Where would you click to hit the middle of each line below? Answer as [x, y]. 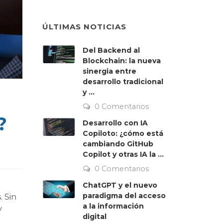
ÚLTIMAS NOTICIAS [84, 27]
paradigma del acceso [124, 196]
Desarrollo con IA [115, 123]
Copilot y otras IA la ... [123, 154]
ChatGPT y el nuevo [120, 185]
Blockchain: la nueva [122, 61]
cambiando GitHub [118, 144]
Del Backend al [111, 50]
